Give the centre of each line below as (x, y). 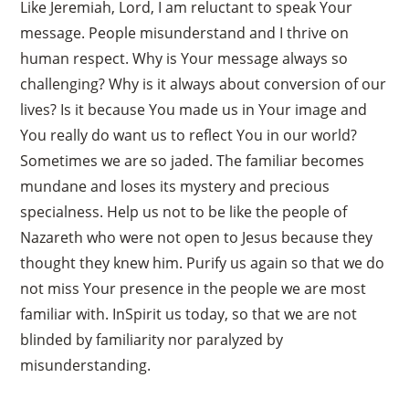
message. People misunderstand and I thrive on (185, 32)
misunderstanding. (86, 365)
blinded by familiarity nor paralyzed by (152, 339)
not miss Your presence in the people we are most (194, 288)
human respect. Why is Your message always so (184, 58)
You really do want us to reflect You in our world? (189, 135)
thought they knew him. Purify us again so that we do (203, 262)
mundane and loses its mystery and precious (175, 186)
